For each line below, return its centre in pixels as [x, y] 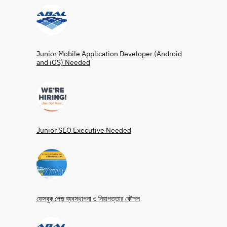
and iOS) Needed [63, 62]
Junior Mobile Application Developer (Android [109, 54]
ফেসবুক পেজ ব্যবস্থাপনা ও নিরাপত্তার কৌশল [88, 198]
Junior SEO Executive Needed [84, 130]
